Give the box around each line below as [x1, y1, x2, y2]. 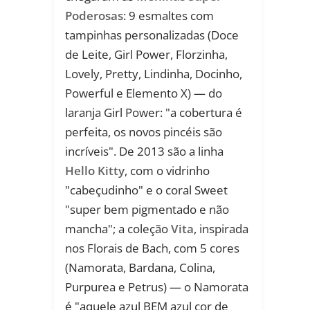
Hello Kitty [65, 163, 125, 179]
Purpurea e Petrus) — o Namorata [65, 279, 248, 295]
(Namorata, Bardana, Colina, [65, 259, 215, 276]
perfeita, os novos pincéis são [65, 124, 222, 140]
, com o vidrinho [125, 163, 210, 179]
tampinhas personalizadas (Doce [65, 27, 239, 44]
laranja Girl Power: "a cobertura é [65, 104, 242, 121]
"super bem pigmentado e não [65, 201, 229, 218]
